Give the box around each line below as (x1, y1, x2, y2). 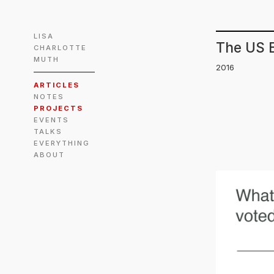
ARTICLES (34, 81, 80, 89)
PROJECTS (34, 104, 83, 113)
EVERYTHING (34, 139, 90, 147)
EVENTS (34, 116, 69, 124)
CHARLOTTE (34, 43, 90, 52)
